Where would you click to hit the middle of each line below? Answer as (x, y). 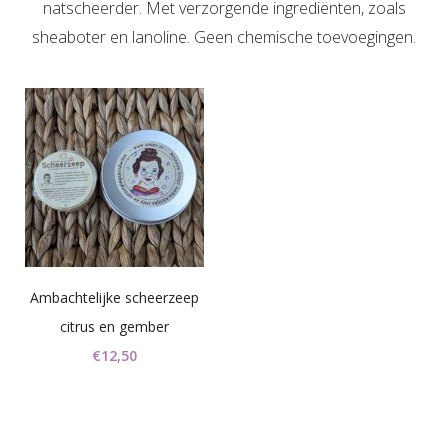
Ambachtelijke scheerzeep (115, 298)
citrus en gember (115, 327)
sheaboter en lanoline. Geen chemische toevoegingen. (224, 37)
